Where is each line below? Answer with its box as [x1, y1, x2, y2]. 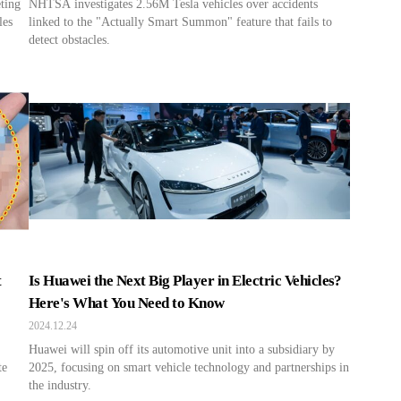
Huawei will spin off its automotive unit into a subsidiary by [29, 343, 335, 356]
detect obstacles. [29, 33, 110, 47]
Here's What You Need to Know [29, 294, 225, 311]
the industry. [29, 379, 91, 392]
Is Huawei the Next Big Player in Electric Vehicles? [29, 272, 342, 289]
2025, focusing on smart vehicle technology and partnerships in [29, 361, 349, 374]
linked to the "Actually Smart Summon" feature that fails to [29, 15, 332, 29]
